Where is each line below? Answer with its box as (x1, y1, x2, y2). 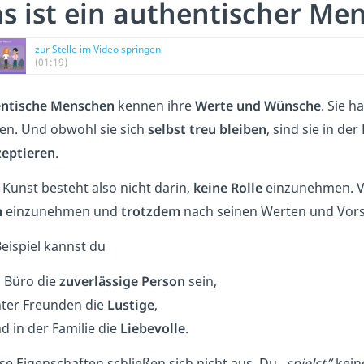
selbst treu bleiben (148, 120, 266, 139)
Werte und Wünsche (195, 97, 321, 115)
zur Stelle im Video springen (35, 42, 161, 57)
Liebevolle (120, 319, 185, 338)
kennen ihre (115, 97, 195, 115)
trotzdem (121, 202, 180, 221)
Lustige (107, 296, 154, 314)
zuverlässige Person (59, 272, 185, 291)
